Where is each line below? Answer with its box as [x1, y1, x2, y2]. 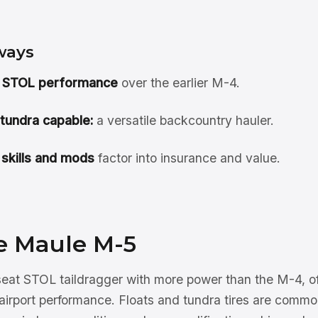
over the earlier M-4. [117, 75, 240, 90]
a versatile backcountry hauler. [92, 113, 274, 128]
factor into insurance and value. [94, 150, 280, 165]
